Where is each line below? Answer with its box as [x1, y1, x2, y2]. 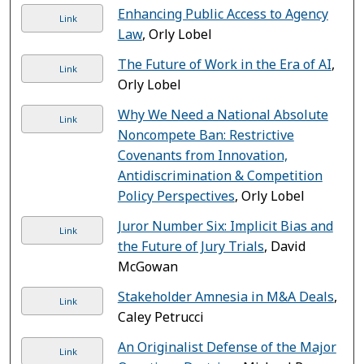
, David [263, 236, 305, 255]
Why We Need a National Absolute [117, 105, 328, 123]
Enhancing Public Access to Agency [117, 4, 328, 23]
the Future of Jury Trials [117, 236, 264, 255]
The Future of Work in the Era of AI [117, 54, 331, 73]
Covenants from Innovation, [117, 145, 288, 164]
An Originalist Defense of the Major [117, 337, 336, 356]
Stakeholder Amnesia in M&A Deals [117, 287, 334, 305]
